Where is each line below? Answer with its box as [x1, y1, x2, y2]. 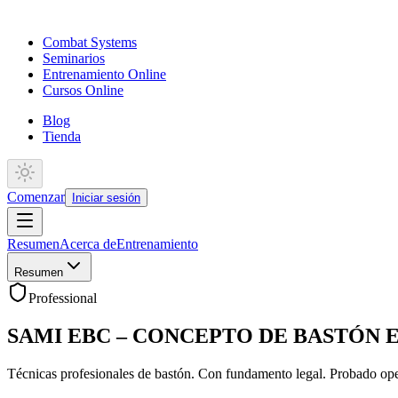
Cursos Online [43, 83, 123, 99]
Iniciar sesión [72, 191, 140, 205]
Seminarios [43, 51, 105, 67]
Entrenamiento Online [43, 67, 166, 83]
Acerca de [60, 236, 116, 252]
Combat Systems [43, 35, 137, 51]
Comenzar [7, 189, 65, 205]
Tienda [43, 129, 81, 145]
